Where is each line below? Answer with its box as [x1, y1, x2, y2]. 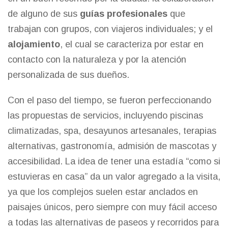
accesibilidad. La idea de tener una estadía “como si [8, 156, 220, 166]
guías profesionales [77, 8, 170, 19]
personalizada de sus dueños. [8, 69, 129, 80]
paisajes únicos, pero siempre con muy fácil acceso [8, 202, 217, 212]
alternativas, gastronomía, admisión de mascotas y [8, 140, 216, 151]
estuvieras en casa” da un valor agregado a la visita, [8, 171, 220, 182]
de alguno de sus [8, 8, 77, 19]
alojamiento [8, 39, 60, 49]
